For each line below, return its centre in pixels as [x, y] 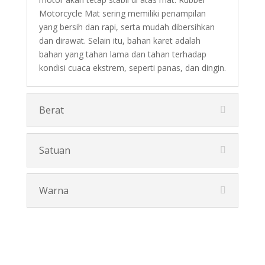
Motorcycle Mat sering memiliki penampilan [122, 14]
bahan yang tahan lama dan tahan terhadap [122, 54]
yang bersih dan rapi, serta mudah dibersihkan [127, 27]
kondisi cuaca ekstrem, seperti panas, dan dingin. [132, 68]
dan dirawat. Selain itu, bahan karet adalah [119, 41]
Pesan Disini [132, 240]
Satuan [54, 151]
